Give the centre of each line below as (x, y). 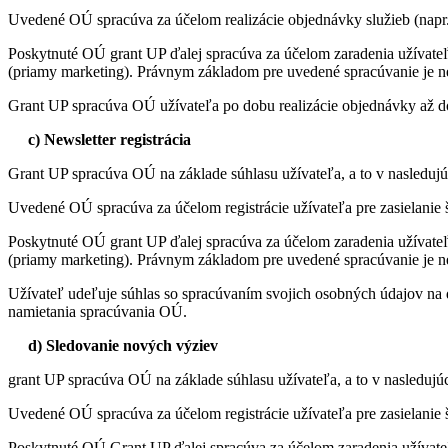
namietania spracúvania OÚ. (97, 312)
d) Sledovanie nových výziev (115, 346)
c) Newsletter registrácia (99, 140)
